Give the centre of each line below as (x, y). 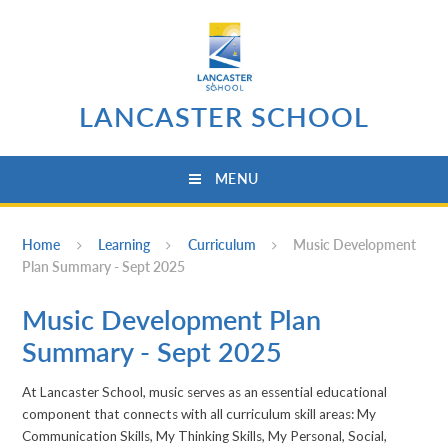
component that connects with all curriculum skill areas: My (199, 414)
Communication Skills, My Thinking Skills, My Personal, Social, (205, 436)
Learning (124, 245)
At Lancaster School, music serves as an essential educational (205, 392)
